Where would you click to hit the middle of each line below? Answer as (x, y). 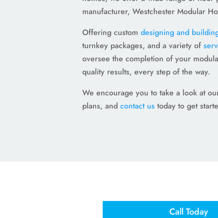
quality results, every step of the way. (146, 72)
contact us (137, 106)
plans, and (101, 106)
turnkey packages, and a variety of (143, 45)
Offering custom (111, 32)
